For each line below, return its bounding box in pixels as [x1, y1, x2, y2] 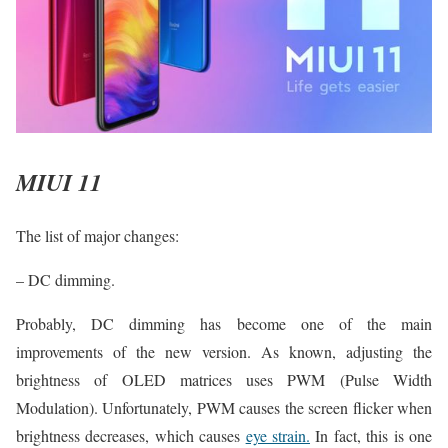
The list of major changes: [16, 225, 179, 247]
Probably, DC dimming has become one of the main [16, 313, 432, 335]
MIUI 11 [16, 164, 102, 199]
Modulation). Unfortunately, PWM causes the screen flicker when [16, 397, 432, 419]
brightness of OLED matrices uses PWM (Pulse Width [16, 369, 432, 391]
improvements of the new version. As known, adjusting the [16, 341, 432, 363]
